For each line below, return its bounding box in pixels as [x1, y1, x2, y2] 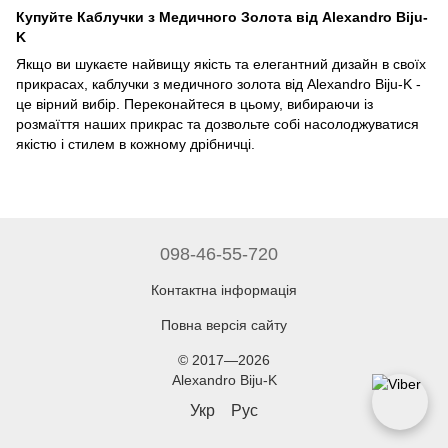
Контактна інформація [151, 282, 297, 298]
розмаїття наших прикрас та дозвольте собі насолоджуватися [16, 115, 419, 132]
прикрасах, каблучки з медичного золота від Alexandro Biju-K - [16, 75, 421, 92]
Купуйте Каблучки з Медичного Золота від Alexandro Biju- [16, 8, 428, 25]
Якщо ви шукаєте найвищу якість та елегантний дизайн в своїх [16, 55, 426, 72]
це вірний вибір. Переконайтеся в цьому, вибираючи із [16, 95, 373, 112]
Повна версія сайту [161, 317, 287, 333]
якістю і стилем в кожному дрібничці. [16, 135, 255, 152]
